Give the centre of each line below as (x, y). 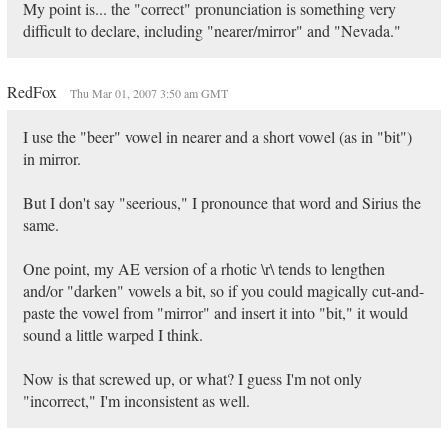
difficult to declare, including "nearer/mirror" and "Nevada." (211, 30)
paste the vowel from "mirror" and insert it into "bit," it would (215, 312)
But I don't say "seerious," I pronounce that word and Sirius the (221, 202)
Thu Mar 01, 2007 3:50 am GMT (148, 93)
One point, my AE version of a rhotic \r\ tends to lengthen (203, 268)
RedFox (33, 91)
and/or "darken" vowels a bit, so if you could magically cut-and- (223, 290)
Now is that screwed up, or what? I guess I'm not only (192, 378)
